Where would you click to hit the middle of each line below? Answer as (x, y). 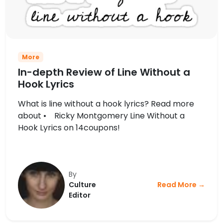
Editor (80, 195)
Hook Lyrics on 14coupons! (69, 127)
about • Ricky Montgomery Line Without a (101, 115)
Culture (83, 185)
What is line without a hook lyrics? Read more (106, 104)
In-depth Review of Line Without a (104, 72)
